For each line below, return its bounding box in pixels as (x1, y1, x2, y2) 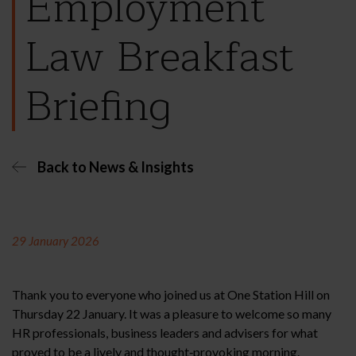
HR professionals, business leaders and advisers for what (12, 324, 318, 340)
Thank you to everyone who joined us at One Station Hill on (12, 286, 330, 302)
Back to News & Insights (37, 157, 194, 176)
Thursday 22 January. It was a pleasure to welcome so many (12, 305, 331, 321)
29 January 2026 (12, 233, 99, 248)
